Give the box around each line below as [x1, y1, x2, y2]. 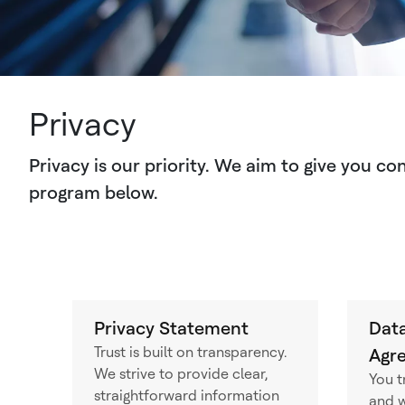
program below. [29, 182, 158, 203]
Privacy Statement [94, 317, 249, 339]
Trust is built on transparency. [94, 344, 287, 361]
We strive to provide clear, [94, 365, 268, 382]
